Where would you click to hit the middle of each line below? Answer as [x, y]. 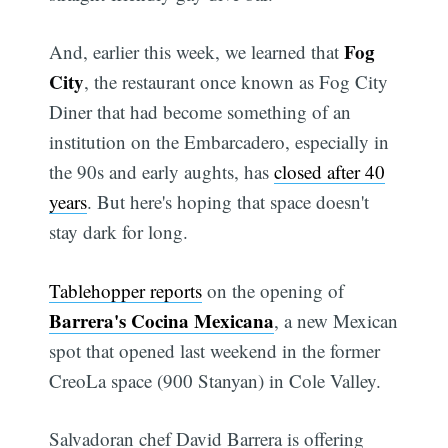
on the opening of [273, 290]
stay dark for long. [119, 232]
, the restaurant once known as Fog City [236, 82]
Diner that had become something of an [200, 112]
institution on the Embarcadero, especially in [219, 142]
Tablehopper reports [126, 290]
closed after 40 [330, 172]
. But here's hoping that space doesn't [228, 202]
